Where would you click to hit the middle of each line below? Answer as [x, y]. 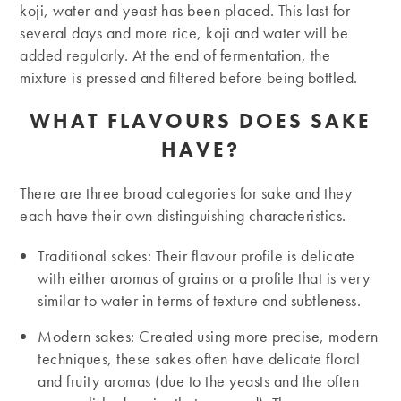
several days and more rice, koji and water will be [184, 33]
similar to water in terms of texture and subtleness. [200, 301]
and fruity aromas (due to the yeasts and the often [199, 381]
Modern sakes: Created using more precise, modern [208, 337]
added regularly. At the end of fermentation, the [175, 55]
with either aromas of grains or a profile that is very [204, 278]
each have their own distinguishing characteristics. [183, 216]
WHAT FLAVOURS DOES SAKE [200, 121]
